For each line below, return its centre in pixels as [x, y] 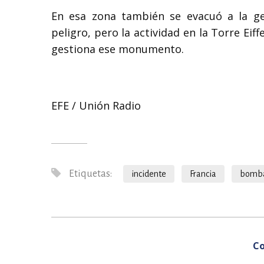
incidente [149, 174]
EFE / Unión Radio [96, 105]
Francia [203, 174]
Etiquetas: [90, 174]
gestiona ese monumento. [118, 49]
